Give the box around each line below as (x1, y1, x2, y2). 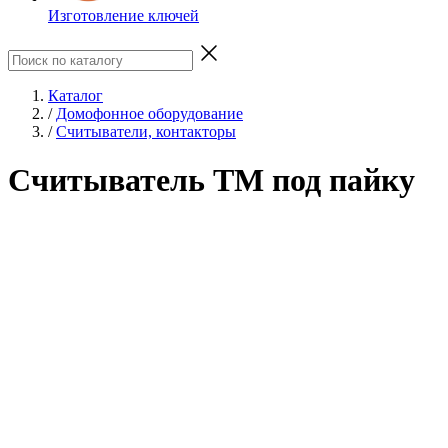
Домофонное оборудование (56, 104, 243, 122)
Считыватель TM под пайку (8, 162, 415, 199)
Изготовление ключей (48, 6, 199, 24)
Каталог (48, 86, 103, 104)
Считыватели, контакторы (56, 122, 236, 140)
